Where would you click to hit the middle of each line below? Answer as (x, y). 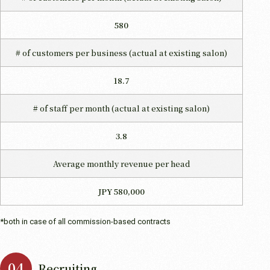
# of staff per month (72, 108)
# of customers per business (72, 52)
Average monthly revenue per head (121, 163)
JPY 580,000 (121, 191)
